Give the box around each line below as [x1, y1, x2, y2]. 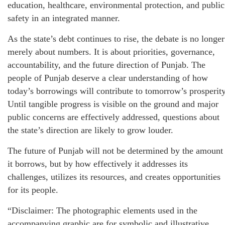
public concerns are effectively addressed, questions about [8, 112, 219, 123]
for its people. [8, 185, 58, 195]
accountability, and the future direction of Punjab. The [8, 60, 205, 70]
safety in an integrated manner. [8, 13, 120, 24]
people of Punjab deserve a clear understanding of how [8, 73, 208, 83]
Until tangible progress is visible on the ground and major [8, 99, 218, 109]
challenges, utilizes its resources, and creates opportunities [8, 172, 220, 182]
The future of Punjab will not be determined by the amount [8, 146, 223, 156]
